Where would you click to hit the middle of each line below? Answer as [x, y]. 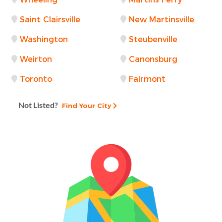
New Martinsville [162, 19]
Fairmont [147, 79]
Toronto [36, 79]
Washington [44, 39]
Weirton [36, 59]
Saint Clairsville [50, 19]
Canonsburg [153, 59]
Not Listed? [38, 105]
